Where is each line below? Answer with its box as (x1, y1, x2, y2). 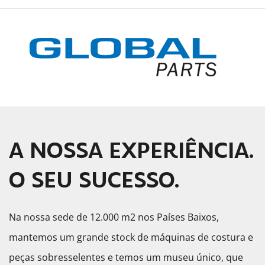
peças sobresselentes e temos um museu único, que (9, 250, 243, 264)
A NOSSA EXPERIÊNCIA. (9, 136, 254, 165)
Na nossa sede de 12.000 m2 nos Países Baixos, (9, 210, 219, 224)
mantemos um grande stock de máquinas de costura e (9, 230, 253, 244)
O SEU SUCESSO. (9, 166, 179, 195)
